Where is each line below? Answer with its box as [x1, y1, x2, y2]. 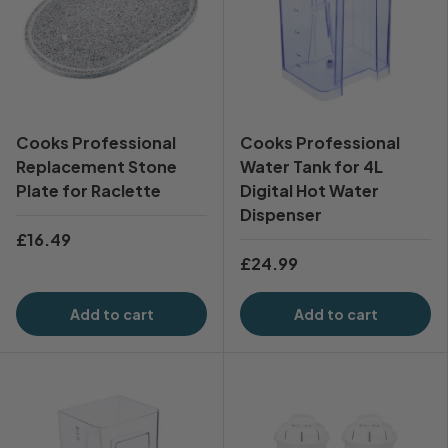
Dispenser [240, 204, 322, 226]
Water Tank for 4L [240, 156, 383, 178]
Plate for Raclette [16, 180, 161, 202]
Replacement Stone [16, 156, 177, 178]
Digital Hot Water [240, 180, 379, 202]
